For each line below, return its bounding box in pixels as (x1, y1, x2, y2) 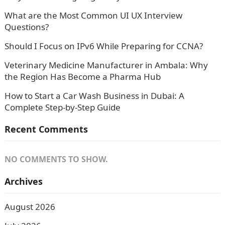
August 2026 (4, 200, 55, 212)
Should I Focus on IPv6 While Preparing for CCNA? (4, 40, 203, 52)
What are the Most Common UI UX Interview (4, 9, 182, 21)
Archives (4, 175, 43, 187)
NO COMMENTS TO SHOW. (4, 153, 108, 165)
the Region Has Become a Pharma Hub (4, 70, 161, 82)
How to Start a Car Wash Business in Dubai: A (4, 89, 184, 101)
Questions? (4, 21, 49, 33)
